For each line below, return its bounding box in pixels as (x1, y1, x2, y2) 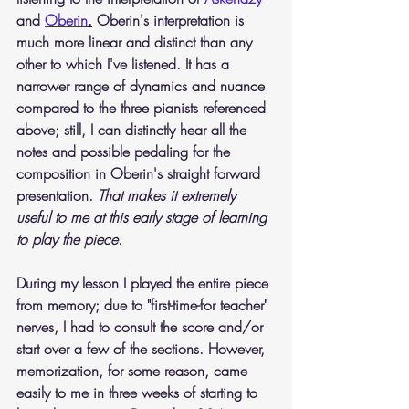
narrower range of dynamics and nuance (16, 76, 269, 96)
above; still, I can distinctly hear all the (16, 120, 251, 140)
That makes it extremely (98, 185, 240, 205)
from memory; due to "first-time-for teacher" (16, 295, 272, 315)
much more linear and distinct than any (16, 32, 257, 52)
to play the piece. (16, 229, 122, 249)
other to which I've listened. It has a (16, 54, 234, 74)
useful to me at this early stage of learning (16, 207, 271, 227)
